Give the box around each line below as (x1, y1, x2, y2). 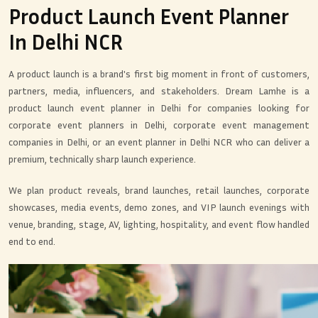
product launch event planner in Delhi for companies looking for (9, 102, 309, 114)
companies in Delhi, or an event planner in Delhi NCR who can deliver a (9, 136, 309, 148)
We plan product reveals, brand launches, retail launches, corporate (9, 184, 309, 197)
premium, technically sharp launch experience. (9, 153, 196, 165)
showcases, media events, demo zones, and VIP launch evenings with (9, 201, 309, 214)
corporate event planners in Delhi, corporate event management (9, 119, 309, 131)
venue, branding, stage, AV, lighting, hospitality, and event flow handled (9, 218, 309, 231)
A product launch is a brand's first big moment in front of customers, (9, 67, 309, 80)
